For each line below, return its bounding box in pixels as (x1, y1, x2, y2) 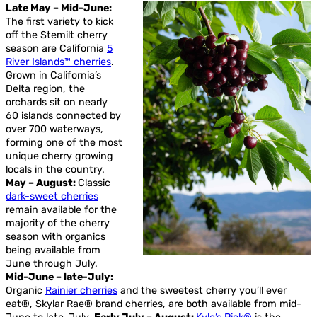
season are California (6, 42, 107, 54)
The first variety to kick (6, 15, 113, 28)
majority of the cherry (6, 217, 110, 229)
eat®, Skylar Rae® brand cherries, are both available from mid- (6, 297, 301, 310)
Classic (78, 176, 110, 189)
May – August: (6, 176, 78, 189)
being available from (6, 243, 100, 256)
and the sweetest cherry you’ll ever (117, 284, 287, 296)
